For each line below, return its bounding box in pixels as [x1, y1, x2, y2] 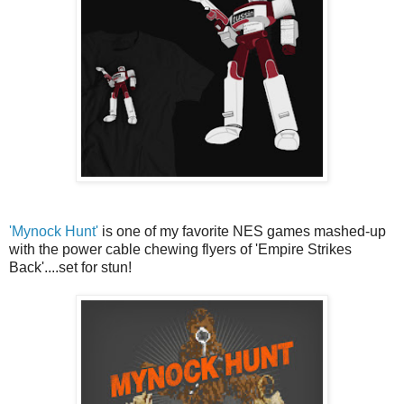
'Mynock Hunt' [9, 224, 98, 240]
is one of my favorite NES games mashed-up [98, 224, 386, 240]
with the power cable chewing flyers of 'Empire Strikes [9, 242, 352, 258]
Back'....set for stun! [9, 260, 132, 276]
